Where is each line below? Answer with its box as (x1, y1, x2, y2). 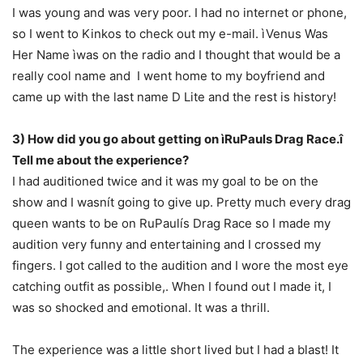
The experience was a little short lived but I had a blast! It (12, 342, 339, 358)
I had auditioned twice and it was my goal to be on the (12, 173, 318, 190)
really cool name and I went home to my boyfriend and (12, 68, 325, 84)
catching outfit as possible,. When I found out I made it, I (12, 279, 331, 295)
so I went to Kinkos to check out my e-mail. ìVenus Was (12, 26, 328, 42)
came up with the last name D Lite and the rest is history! (12, 89, 336, 105)
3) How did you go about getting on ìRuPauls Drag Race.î (12, 131, 343, 147)
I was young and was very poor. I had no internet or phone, (12, 5, 347, 21)
